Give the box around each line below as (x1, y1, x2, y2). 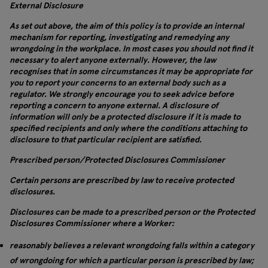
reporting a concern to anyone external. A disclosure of (10, 100, 218, 111)
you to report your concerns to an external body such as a (10, 77, 226, 88)
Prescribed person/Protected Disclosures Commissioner (10, 154, 225, 165)
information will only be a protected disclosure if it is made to (10, 111, 240, 122)
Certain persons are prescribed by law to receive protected (10, 175, 234, 185)
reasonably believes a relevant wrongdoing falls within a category (10, 240, 254, 251)
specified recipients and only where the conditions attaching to (10, 123, 247, 133)
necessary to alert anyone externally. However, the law (10, 54, 216, 65)
